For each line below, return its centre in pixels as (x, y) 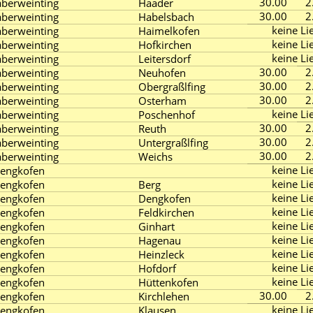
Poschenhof (167, 115)
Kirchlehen (164, 296)
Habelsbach (166, 17)
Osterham (162, 101)
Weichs (155, 156)
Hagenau (160, 240)
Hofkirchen (165, 45)
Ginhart (156, 226)
